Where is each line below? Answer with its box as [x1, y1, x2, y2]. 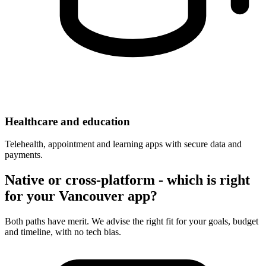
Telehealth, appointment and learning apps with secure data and [5, 139, 242, 150]
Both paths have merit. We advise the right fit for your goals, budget [5, 216, 258, 227]
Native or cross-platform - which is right [5, 172, 250, 188]
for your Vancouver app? [5, 188, 157, 204]
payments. [5, 150, 43, 160]
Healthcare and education [5, 115, 130, 128]
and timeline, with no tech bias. [5, 227, 121, 237]
